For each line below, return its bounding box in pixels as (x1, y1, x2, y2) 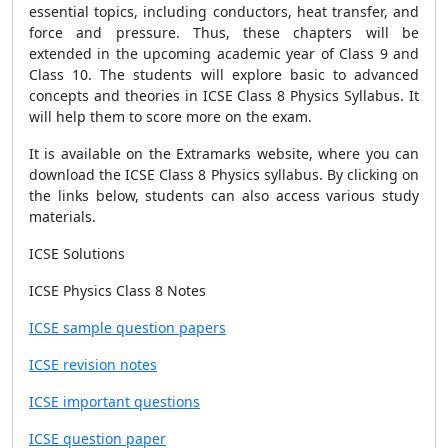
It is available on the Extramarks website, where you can (29, 144, 419, 163)
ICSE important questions (29, 392, 200, 411)
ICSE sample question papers (29, 318, 226, 337)
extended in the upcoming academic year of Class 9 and (29, 44, 419, 63)
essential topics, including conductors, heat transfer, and (29, 2, 419, 21)
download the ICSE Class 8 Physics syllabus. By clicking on (29, 165, 419, 184)
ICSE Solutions (29, 244, 125, 263)
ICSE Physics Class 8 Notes (29, 281, 206, 300)
